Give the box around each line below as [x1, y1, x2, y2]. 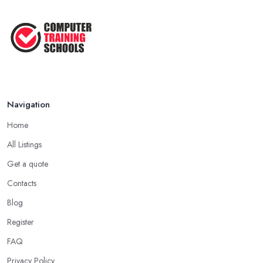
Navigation [7, 98, 50, 112]
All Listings [7, 139, 42, 151]
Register [7, 216, 34, 228]
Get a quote [7, 158, 48, 170]
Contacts [7, 177, 36, 190]
